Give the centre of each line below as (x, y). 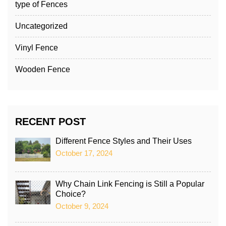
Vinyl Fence (37, 48)
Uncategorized (41, 26)
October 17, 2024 (84, 153)
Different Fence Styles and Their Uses (124, 141)
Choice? (71, 194)
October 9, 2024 (82, 206)
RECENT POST (50, 122)
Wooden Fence (43, 70)
